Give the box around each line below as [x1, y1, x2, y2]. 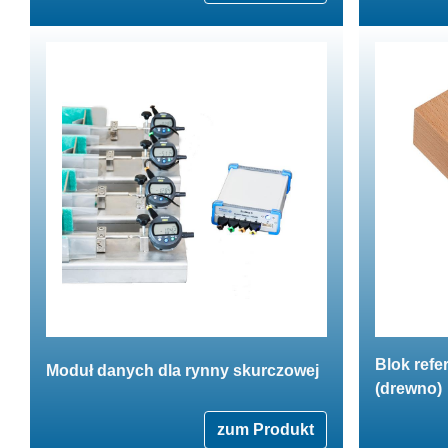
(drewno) [375, 379, 442, 397]
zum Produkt [217, 420, 314, 438]
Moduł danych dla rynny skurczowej [46, 361, 319, 379]
